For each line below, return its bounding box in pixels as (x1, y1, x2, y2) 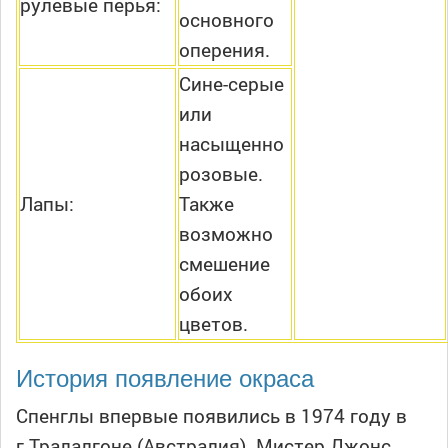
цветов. (179, 311, 248, 337)
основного (179, 7, 274, 33)
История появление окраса (16, 359, 314, 395)
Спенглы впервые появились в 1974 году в (16, 403, 407, 429)
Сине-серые (179, 71, 284, 97)
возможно (179, 221, 273, 247)
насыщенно (179, 131, 284, 157)
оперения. (179, 37, 270, 63)
